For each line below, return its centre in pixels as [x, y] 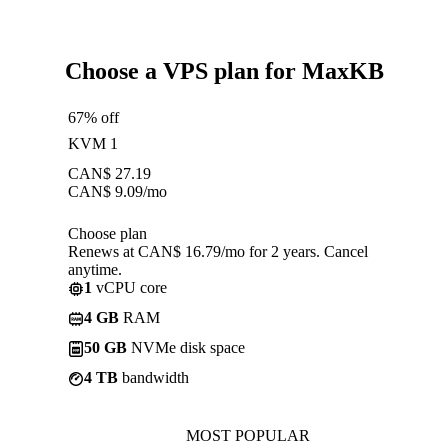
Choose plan [107, 233]
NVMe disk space [186, 347]
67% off [93, 117]
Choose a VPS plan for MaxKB [224, 70]
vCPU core [129, 287]
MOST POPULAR [248, 435]
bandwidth [153, 377]
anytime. [95, 269]
